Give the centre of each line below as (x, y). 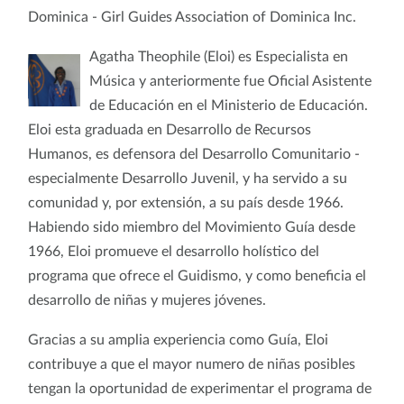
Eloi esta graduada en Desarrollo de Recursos (170, 129)
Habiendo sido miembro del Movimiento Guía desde (192, 227)
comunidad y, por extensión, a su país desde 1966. (189, 202)
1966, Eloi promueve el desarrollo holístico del (174, 251)
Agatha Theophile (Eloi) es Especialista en (218, 56)
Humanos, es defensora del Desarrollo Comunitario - (194, 154)
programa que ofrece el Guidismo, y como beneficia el (197, 275)
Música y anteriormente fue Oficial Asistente (230, 81)
